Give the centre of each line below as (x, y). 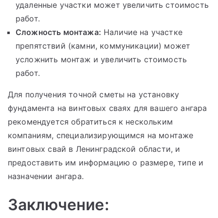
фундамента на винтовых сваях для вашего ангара (108, 108)
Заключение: (58, 205)
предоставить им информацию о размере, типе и (106, 163)
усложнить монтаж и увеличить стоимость (101, 60)
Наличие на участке (142, 32)
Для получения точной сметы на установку (94, 95)
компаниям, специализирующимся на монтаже (101, 136)
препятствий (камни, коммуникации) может (103, 46)
